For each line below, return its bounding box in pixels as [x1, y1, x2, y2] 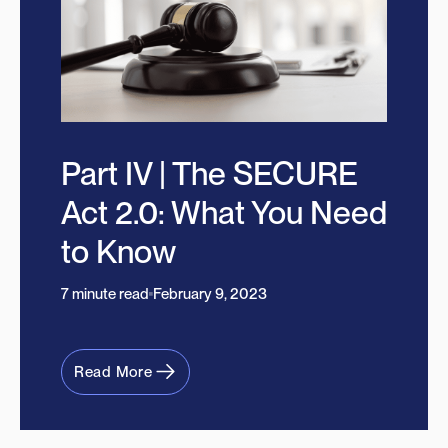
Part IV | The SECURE [60, 154, 358, 194]
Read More [73, 363, 153, 382]
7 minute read [60, 285, 149, 304]
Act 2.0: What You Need [60, 193, 387, 233]
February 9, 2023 [152, 285, 267, 304]
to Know [60, 232, 176, 272]
